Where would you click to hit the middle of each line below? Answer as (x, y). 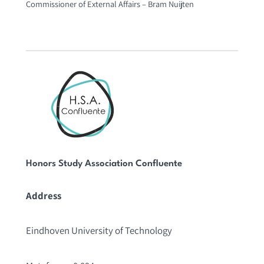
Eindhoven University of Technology (99, 231)
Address (43, 195)
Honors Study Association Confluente (104, 164)
